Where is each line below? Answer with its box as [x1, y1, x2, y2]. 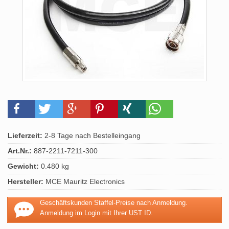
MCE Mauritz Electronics [43, 177, 125, 186]
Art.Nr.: [8, 147, 32, 155]
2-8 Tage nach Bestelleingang [42, 131, 141, 140]
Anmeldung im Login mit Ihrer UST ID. [40, 209, 153, 217]
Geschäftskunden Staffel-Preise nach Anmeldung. [40, 199, 188, 207]
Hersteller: [8, 177, 43, 186]
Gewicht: [8, 162, 39, 170]
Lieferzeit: [8, 131, 42, 140]
